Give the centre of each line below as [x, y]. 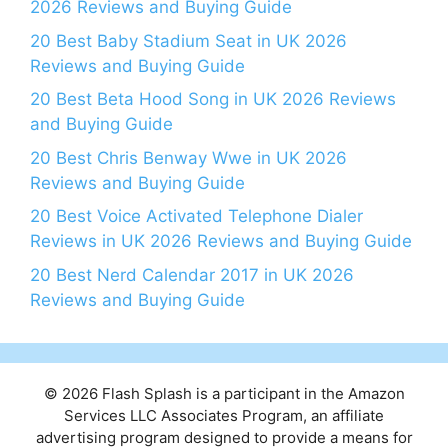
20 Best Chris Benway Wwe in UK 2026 [188, 157]
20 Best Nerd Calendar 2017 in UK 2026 [192, 274]
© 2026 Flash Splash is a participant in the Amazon [224, 393]
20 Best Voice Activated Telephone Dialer [196, 216]
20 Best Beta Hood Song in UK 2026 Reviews [213, 99]
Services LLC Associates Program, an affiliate [224, 415]
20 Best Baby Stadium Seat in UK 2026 [188, 40]
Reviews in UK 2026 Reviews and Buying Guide [221, 241]
